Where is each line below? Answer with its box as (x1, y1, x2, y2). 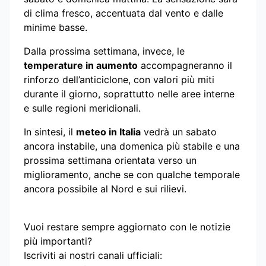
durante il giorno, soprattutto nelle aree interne (24, 87, 235, 100)
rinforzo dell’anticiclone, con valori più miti (24, 73, 214, 85)
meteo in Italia (76, 125, 141, 138)
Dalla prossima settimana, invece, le (24, 45, 185, 57)
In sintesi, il (24, 125, 76, 138)
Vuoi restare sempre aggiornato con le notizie (24, 220, 230, 233)
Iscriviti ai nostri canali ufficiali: (24, 249, 162, 261)
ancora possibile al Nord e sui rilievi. (24, 182, 186, 195)
